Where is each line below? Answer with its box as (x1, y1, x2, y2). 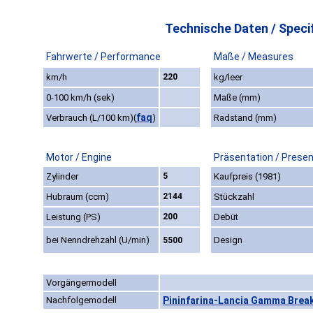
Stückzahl (214, 191, 254, 203)
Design (214, 235, 242, 246)
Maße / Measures (214, 51, 293, 63)
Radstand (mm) (214, 112, 277, 124)
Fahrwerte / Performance (46, 51, 161, 63)
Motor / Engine (46, 152, 112, 163)
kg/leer (214, 72, 242, 83)
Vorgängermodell (46, 277, 117, 289)
